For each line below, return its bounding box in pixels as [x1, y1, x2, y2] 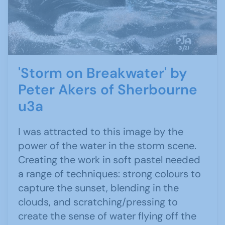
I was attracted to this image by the [18, 125, 183, 139]
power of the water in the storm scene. [18, 139, 196, 153]
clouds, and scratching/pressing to [18, 195, 178, 209]
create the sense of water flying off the [18, 209, 196, 223]
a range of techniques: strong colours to [18, 167, 201, 181]
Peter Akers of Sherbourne [18, 80, 197, 99]
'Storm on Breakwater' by [18, 64, 187, 83]
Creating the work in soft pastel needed [18, 153, 200, 167]
